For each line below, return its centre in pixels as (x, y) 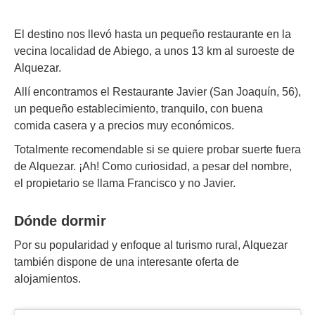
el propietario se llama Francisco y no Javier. (125, 184)
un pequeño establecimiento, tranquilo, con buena (139, 109)
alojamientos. (47, 279)
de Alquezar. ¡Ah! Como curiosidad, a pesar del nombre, (153, 167)
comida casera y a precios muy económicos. (124, 126)
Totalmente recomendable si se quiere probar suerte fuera (157, 150)
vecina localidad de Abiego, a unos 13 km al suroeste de (154, 51)
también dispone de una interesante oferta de (127, 262)
